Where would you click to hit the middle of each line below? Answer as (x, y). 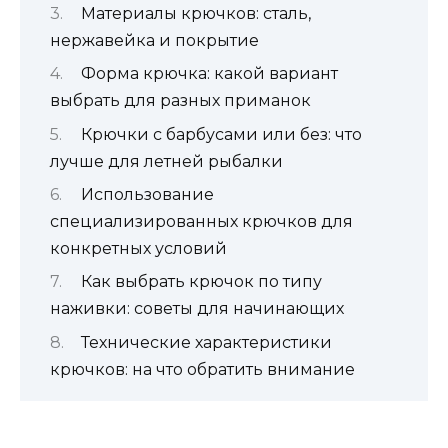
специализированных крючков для (201, 222)
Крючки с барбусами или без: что (221, 134)
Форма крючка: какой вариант (209, 74)
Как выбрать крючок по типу (201, 282)
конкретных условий (138, 249)
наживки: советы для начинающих (197, 309)
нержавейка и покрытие (154, 40)
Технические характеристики (206, 342)
